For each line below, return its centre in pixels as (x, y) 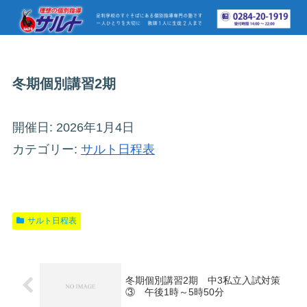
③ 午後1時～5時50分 (180, 292)
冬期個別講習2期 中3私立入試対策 (203, 280)
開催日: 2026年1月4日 (73, 128)
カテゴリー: (47, 150)
